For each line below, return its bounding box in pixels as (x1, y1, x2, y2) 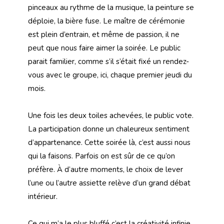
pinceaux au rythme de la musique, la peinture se (28, 2, 194, 13)
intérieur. (28, 191, 57, 202)
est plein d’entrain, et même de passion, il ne (28, 29, 179, 40)
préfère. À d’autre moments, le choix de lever (28, 164, 183, 175)
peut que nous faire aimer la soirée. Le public (28, 43, 180, 53)
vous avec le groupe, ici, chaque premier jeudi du (28, 70, 192, 80)
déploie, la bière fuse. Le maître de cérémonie (28, 16, 185, 26)
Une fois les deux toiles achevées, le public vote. (28, 110, 193, 121)
